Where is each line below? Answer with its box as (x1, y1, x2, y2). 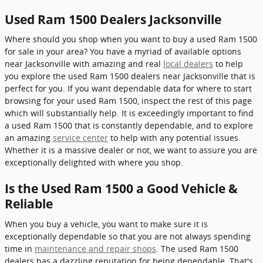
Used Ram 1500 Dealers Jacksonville (5, 11, 221, 28)
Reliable (5, 195, 53, 212)
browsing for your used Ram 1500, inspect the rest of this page (5, 95, 252, 106)
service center (53, 132, 108, 143)
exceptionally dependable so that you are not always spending (5, 230, 251, 242)
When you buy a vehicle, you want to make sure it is (5, 218, 208, 230)
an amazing (5, 132, 53, 143)
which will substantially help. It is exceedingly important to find (5, 107, 254, 119)
